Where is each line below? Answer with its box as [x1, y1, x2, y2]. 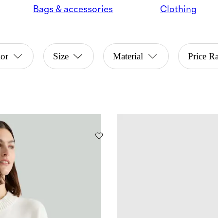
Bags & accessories [33, 4, 113, 14]
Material [113, 51, 144, 62]
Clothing [160, 4, 197, 14]
